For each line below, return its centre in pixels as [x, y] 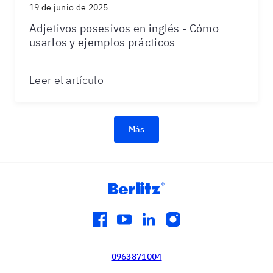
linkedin [168, 221]
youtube [144, 221]
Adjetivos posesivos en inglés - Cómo [124, 28]
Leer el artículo [66, 80]
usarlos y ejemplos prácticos [102, 42]
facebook [122, 221]
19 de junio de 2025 [69, 7]
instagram [199, 221]
